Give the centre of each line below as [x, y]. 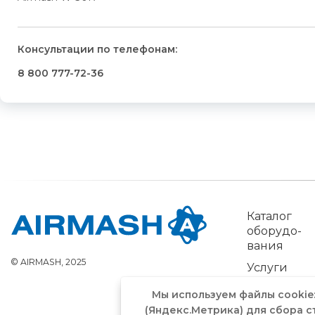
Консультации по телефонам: [97, 49]
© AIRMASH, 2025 [48, 262]
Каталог [269, 216]
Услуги [267, 268]
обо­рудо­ [274, 231]
